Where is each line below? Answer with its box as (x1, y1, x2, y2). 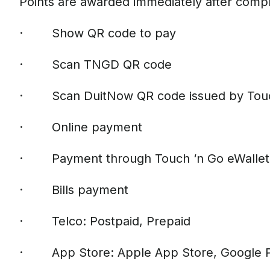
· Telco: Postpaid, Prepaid (19, 214, 190, 228)
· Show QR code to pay (19, 26, 176, 40)
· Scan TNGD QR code (19, 57, 172, 72)
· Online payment (19, 120, 142, 134)
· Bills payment (19, 183, 128, 197)
